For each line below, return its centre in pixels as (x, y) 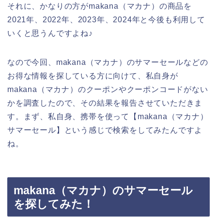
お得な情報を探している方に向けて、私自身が (93, 76)
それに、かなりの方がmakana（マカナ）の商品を (100, 6)
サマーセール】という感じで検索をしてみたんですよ (105, 130)
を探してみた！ (54, 204)
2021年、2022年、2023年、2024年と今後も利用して (106, 20)
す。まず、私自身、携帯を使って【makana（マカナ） (108, 117)
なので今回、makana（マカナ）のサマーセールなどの (108, 62)
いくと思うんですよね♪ (50, 33)
